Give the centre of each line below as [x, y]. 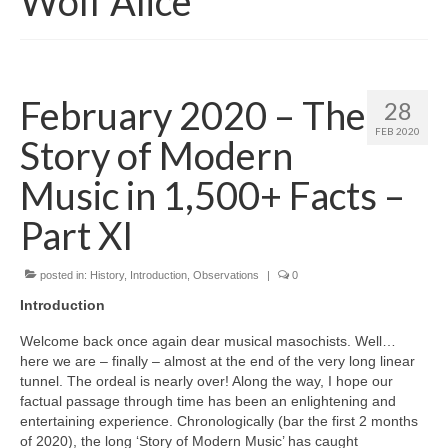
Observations [226, 275]
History [107, 275]
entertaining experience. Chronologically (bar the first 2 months [219, 421]
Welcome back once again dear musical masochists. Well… [208, 341]
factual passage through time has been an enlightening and [208, 401]
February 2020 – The [193, 115]
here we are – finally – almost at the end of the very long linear [217, 361]
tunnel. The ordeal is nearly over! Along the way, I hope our [206, 381]
